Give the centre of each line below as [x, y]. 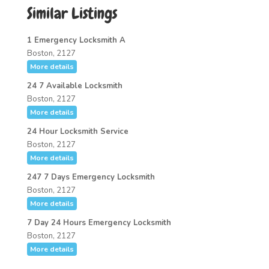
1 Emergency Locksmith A [76, 40]
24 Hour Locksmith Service [77, 131]
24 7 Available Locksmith [74, 86]
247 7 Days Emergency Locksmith [91, 177]
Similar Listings [72, 14]
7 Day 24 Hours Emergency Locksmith [99, 223]
